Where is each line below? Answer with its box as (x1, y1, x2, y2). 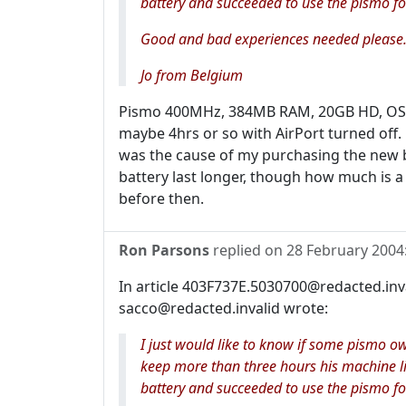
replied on (209, 240, 286, 260)
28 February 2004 (286, 240, 404, 260)
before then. (119, 188, 204, 208)
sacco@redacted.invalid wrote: (119, 298, 328, 318)
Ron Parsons (119, 240, 209, 260)
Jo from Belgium (140, 65, 243, 85)
